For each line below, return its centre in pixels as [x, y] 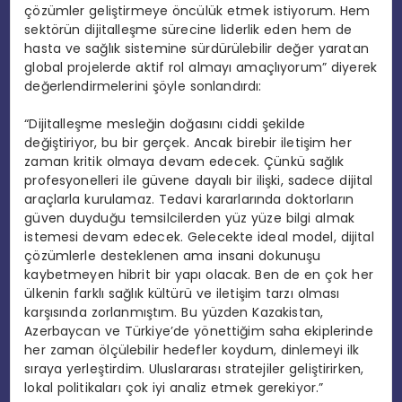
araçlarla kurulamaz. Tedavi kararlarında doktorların [189, 200]
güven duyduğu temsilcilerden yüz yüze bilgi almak [190, 218]
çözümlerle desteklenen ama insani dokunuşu [173, 256]
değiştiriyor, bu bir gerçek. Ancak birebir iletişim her [188, 143]
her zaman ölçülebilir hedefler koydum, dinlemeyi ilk [192, 350]
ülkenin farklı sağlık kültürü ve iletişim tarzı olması [182, 294]
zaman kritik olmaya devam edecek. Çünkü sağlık [184, 162]
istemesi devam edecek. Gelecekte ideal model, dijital [199, 237]
